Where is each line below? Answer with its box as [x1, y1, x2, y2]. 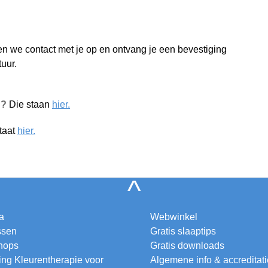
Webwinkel [150, 212, 197, 222]
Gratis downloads [150, 240, 224, 251]
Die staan [7, 99, 52, 109]
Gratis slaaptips [150, 226, 216, 236]
